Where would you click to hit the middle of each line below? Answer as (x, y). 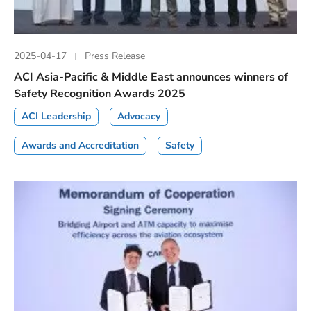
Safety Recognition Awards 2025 (100, 94)
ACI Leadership (56, 117)
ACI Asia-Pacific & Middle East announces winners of (151, 77)
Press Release (115, 56)
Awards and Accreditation (80, 146)
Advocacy (139, 117)
